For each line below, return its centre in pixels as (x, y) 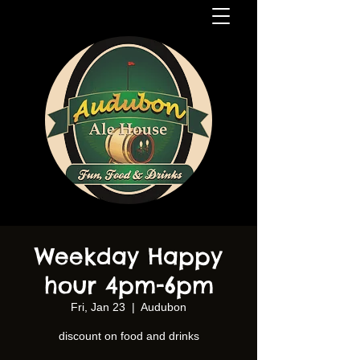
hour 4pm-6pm (129, 285)
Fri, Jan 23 (98, 307)
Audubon (164, 307)
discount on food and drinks (129, 336)
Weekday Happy (129, 256)
